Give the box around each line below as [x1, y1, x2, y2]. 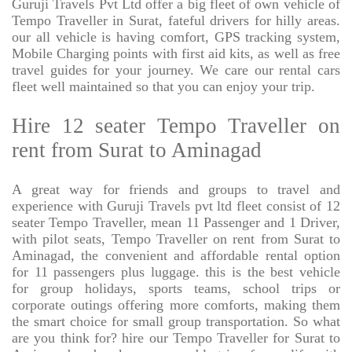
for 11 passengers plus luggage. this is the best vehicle [12, 264, 340, 280]
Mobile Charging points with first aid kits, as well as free [12, 46, 340, 62]
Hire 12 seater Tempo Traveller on [12, 114, 340, 138]
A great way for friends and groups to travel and [12, 181, 340, 198]
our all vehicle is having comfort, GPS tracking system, [12, 29, 340, 46]
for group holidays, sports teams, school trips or [12, 280, 340, 297]
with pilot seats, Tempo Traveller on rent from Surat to [12, 231, 340, 247]
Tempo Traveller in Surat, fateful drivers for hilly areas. [12, 13, 340, 29]
